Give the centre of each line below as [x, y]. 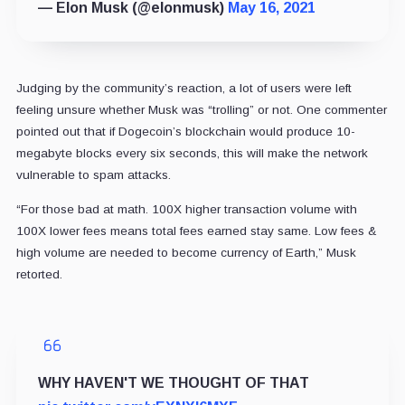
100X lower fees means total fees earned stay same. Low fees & [196, 231]
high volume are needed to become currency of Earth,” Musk [186, 252]
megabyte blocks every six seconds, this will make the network [192, 153]
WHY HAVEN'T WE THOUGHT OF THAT [173, 382]
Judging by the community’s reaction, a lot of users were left [184, 88]
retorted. [39, 274]
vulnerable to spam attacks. [93, 174]
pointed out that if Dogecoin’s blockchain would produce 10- [185, 131]
